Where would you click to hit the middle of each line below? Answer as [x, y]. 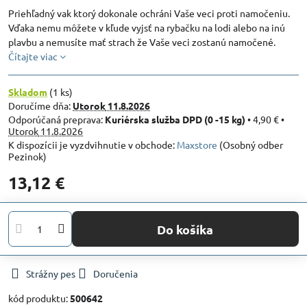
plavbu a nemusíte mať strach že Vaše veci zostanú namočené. [142, 42]
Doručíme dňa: [40, 106]
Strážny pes [51, 273]
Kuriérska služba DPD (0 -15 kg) [175, 119]
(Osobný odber [250, 145]
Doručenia [115, 273]
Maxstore [197, 145]
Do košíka [190, 229]
